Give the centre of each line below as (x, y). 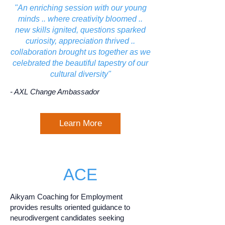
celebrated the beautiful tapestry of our (80, 63)
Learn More (80, 123)
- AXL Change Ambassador (56, 92)
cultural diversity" (80, 74)
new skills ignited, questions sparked (80, 30)
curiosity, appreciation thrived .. (80, 41)
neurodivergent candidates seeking (67, 218)
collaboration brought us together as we (80, 52)
